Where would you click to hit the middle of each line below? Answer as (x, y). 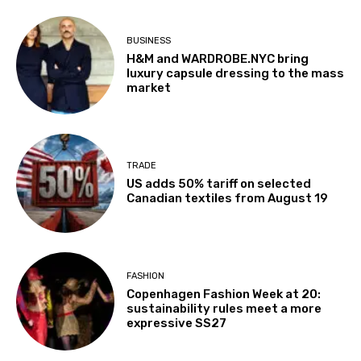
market (149, 87)
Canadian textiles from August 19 (228, 199)
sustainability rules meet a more (224, 309)
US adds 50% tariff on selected (219, 184)
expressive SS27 (177, 324)
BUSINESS (149, 40)
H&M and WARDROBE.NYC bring (218, 58)
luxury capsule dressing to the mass (236, 73)
